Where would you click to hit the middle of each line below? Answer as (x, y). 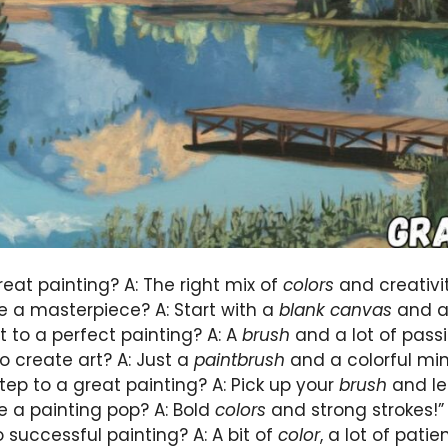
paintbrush (239, 360)
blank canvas (335, 310)
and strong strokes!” (355, 410)
